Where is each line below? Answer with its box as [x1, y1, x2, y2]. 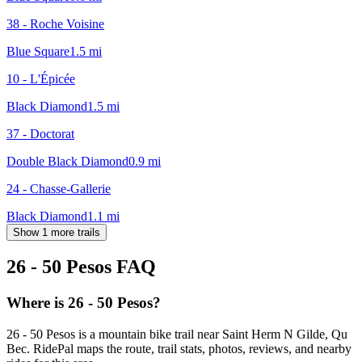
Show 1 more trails [13, 225, 100, 238]
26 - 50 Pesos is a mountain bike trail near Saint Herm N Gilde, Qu [6, 327, 347, 342]
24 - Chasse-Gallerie [6, 181, 111, 196]
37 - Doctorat [6, 126, 74, 141]
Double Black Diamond [6, 154, 128, 168]
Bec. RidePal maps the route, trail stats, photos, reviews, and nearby [6, 342, 351, 356]
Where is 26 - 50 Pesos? [6, 294, 161, 312]
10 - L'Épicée [6, 71, 75, 86]
